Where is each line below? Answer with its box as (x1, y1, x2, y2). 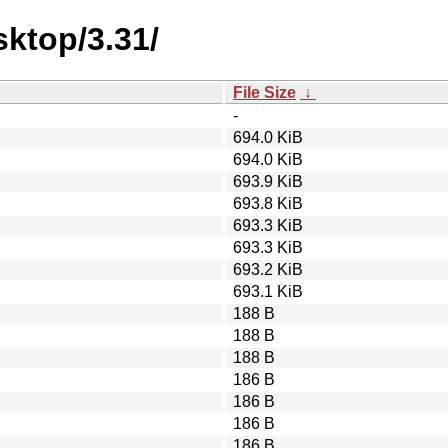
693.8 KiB (233, 194, 303, 212)
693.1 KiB (233, 282, 303, 300)
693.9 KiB (233, 172, 303, 190)
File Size (233, 83, 296, 101)
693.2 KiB (233, 260, 303, 278)
